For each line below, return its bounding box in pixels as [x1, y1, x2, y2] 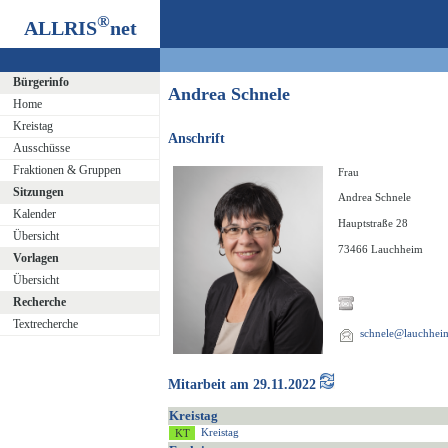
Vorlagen [12, 251, 59, 265]
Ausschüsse [12, 141, 70, 155]
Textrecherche [12, 317, 78, 331]
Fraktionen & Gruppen [12, 163, 121, 177]
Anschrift [168, 131, 225, 147]
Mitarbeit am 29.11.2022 [168, 377, 320, 393]
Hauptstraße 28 [338, 217, 408, 230]
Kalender [12, 207, 56, 221]
